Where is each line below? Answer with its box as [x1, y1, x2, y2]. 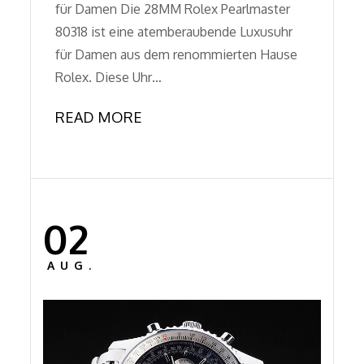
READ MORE [55, 107, 143, 126]
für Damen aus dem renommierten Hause [55, 45, 298, 63]
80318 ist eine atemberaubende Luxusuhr [55, 23, 293, 40]
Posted [43, 230, 85, 247]
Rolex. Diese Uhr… [55, 68, 162, 85]
